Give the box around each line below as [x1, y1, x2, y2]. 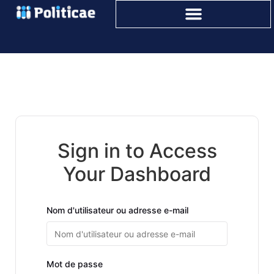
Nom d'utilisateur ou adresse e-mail [46, 205, 188, 215]
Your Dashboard [63, 162, 211, 186]
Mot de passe [46, 259, 103, 269]
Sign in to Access [57, 139, 217, 163]
